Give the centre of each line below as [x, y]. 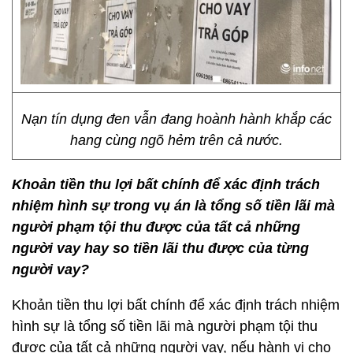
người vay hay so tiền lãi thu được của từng [160, 248]
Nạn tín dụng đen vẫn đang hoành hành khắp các [176, 119]
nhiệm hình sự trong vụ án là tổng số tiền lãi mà [173, 206]
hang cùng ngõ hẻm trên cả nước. [176, 140]
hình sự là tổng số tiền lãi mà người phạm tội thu [165, 326]
